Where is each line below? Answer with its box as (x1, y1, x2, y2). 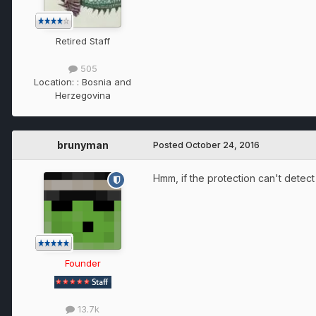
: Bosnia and (77, 76, 131, 88)
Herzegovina (54, 90, 111, 102)
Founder (64, 257, 101, 269)
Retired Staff (55, 35, 110, 47)
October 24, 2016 (186, 140, 260, 151)
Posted (153, 140, 186, 151)
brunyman (56, 139, 109, 152)
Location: (34, 76, 77, 88)
